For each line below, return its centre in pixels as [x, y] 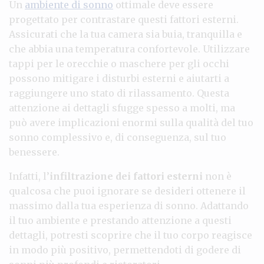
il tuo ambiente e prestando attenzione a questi [120, 220]
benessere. [34, 152]
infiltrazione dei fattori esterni [126, 176]
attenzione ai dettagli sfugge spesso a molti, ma [122, 108]
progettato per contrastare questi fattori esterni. [124, 19]
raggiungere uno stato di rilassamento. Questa [119, 93]
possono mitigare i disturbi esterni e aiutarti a [119, 78]
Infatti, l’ [29, 176]
